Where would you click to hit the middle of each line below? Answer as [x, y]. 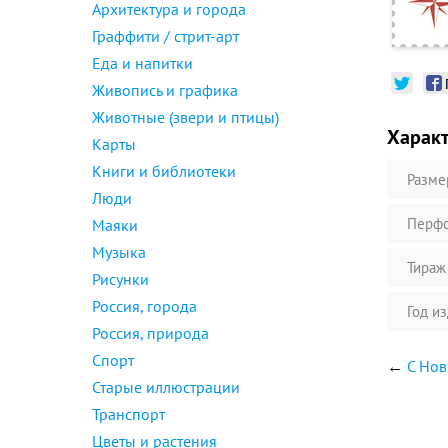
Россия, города [144, 306]
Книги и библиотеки [164, 171]
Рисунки [120, 279]
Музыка [119, 252]
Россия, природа [150, 333]
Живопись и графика [165, 90]
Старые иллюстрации [166, 387]
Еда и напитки [142, 63]
